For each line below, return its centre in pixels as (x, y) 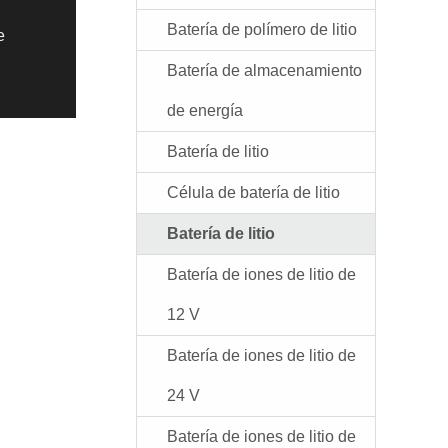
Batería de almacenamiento (264, 70)
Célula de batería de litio (253, 192)
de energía (205, 110)
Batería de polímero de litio (262, 29)
